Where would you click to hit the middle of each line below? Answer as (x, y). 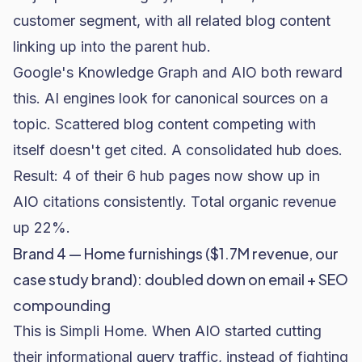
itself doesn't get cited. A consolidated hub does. (178, 150)
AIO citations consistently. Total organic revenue (175, 202)
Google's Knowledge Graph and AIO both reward (178, 72)
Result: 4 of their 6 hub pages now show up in (166, 176)
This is (36, 331)
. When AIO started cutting (233, 331)
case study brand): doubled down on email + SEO (181, 279)
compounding (62, 305)
